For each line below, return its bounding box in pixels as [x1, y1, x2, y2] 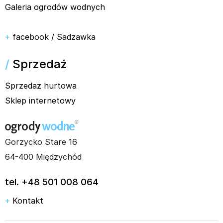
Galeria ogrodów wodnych [5, 1, 105, 12]
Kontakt [12, 195, 43, 206]
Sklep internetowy [5, 95, 76, 106]
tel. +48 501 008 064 [5, 176, 99, 188]
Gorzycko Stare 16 [5, 136, 77, 147]
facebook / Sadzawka [12, 31, 96, 42]
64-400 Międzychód [5, 151, 82, 162]
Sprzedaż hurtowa [5, 80, 77, 91]
